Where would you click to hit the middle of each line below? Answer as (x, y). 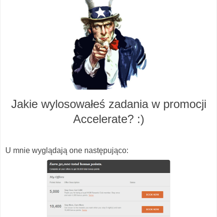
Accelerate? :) (108, 119)
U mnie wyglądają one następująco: (67, 150)
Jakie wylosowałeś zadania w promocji (108, 104)
